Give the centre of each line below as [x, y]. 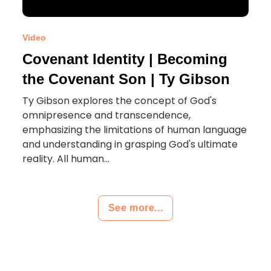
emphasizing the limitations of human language [135, 130]
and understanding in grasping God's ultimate [130, 144]
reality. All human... [66, 159]
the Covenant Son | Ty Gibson [126, 79]
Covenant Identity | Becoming [125, 59]
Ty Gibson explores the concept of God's [120, 101]
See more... [135, 208]
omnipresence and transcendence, [107, 115]
